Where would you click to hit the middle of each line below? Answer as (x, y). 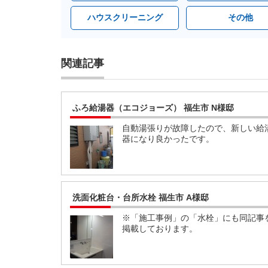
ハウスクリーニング (125, 17)
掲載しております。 (160, 229)
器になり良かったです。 (168, 139)
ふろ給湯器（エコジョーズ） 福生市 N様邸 (153, 108)
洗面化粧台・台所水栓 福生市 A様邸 (141, 197)
